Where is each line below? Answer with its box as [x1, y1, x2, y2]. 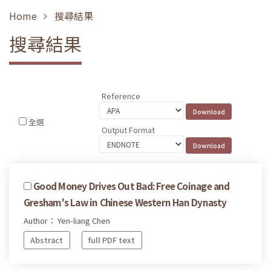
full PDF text [88, 234, 135, 246]
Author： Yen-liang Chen [24, 214, 110, 226]
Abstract [30, 234, 64, 246]
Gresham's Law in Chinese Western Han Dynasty [24, 195, 227, 209]
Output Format [102, 123, 155, 135]
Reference [102, 90, 141, 102]
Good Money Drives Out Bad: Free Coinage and [33, 178, 230, 192]
